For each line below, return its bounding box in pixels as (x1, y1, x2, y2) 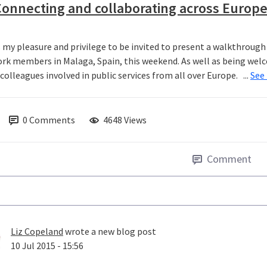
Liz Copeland (11, 225, 63, 238)
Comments (29, 114, 75, 126)
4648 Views (103, 114, 147, 126)
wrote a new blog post (63, 225, 156, 238)
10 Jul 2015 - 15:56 (11, 240, 83, 252)
